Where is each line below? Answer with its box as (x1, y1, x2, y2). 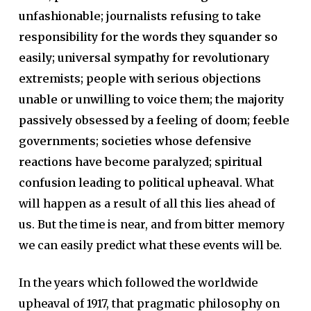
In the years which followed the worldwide (18, 275, 258, 289)
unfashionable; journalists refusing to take (18, 8, 261, 23)
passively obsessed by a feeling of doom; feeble (18, 112, 289, 127)
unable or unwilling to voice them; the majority (18, 92, 284, 106)
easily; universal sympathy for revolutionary (18, 50, 269, 65)
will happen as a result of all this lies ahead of (18, 196, 275, 210)
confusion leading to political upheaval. (18, 175, 242, 190)
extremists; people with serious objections (18, 71, 261, 85)
